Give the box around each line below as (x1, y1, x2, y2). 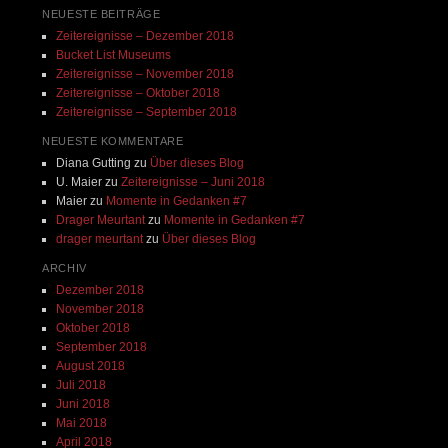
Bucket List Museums (55, 48, 171, 63)
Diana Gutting (55, 156, 131, 171)
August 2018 (55, 359, 125, 374)
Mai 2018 (55, 416, 107, 431)
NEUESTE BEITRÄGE (42, 8, 161, 21)
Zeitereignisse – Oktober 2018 (55, 86, 220, 101)
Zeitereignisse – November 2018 (55, 67, 234, 82)
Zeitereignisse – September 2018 (55, 105, 237, 120)
